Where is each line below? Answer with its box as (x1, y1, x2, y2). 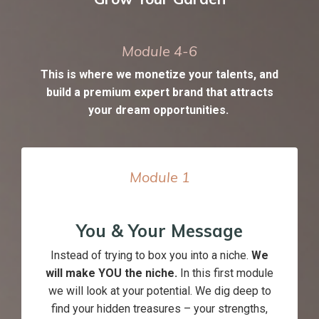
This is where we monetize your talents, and (41, 68, 278, 82)
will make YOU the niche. (46, 266, 177, 281)
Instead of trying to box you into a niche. (51, 249, 251, 263)
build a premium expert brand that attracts (46, 85, 273, 100)
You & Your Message (76, 220, 243, 242)
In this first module (177, 266, 273, 281)
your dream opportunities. (88, 103, 231, 117)
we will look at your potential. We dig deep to (48, 284, 271, 298)
